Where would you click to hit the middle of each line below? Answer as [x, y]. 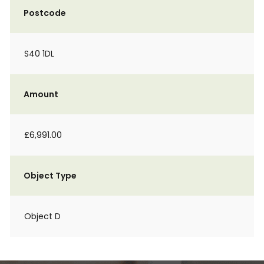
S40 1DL [39, 54]
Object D [42, 216]
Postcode [45, 13]
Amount [41, 94]
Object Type [50, 176]
